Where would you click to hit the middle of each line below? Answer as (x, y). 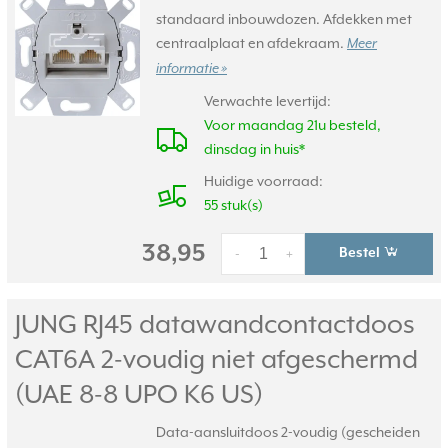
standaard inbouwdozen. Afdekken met (284, 19)
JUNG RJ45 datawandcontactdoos (215, 324)
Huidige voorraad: (263, 181)
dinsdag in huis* (254, 149)
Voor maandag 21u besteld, (292, 125)
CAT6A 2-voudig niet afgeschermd (216, 359)
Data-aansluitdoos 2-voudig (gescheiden (288, 432)
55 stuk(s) (233, 205)
